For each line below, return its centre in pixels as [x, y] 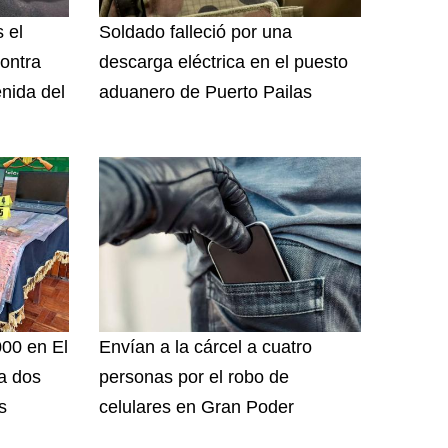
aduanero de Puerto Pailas [205, 92]
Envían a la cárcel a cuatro [205, 347]
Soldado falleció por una [195, 32]
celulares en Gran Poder [196, 407]
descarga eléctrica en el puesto [223, 62]
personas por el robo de [193, 377]
